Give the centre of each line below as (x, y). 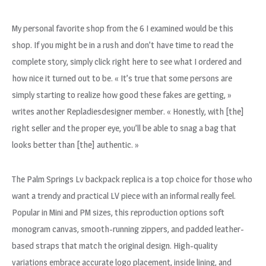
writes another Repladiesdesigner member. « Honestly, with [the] (128, 111)
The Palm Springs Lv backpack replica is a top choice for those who (132, 179)
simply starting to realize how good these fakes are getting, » (122, 95)
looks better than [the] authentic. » (75, 145)
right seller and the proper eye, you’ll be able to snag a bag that (124, 128)
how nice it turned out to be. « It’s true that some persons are (122, 78)
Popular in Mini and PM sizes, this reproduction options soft (118, 212)
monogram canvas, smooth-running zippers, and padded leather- (128, 229)
